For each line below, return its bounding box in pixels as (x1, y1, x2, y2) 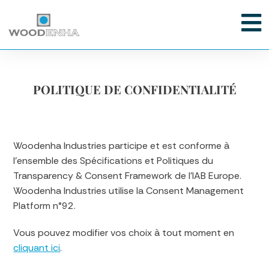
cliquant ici (13, 241, 61, 254)
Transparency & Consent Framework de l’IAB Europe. (13, 169, 242, 182)
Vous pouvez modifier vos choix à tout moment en (13, 226, 235, 239)
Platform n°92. (13, 199, 76, 212)
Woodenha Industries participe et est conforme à (13, 139, 230, 152)
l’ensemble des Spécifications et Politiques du (13, 154, 214, 167)
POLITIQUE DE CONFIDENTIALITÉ (32, 81, 237, 97)
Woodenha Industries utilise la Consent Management (13, 184, 244, 197)
